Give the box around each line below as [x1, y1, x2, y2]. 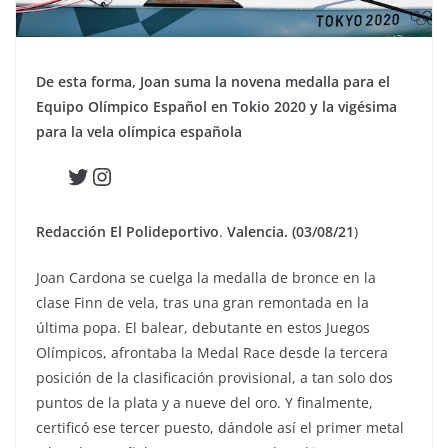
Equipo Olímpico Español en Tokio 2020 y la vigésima [36, 96, 397, 116]
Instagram [89, 158, 202, 192]
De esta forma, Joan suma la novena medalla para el [36, 71, 390, 91]
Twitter [65, 158, 144, 192]
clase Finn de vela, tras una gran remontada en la [36, 292, 369, 312]
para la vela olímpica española [36, 121, 242, 141]
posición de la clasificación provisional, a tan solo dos [36, 367, 393, 387]
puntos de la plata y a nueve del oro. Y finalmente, [36, 392, 373, 412]
